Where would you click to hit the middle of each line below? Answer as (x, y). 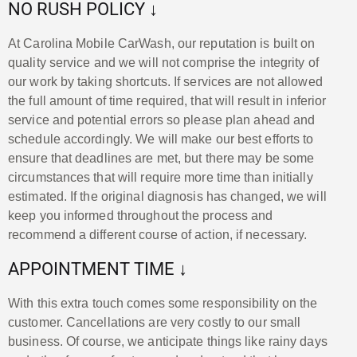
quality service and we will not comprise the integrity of (163, 62)
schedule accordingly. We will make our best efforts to (161, 139)
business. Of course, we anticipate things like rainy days (168, 341)
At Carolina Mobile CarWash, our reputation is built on (162, 43)
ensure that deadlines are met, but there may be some (161, 158)
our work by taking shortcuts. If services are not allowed (165, 81)
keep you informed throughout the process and (141, 215)
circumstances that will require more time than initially (161, 177)
